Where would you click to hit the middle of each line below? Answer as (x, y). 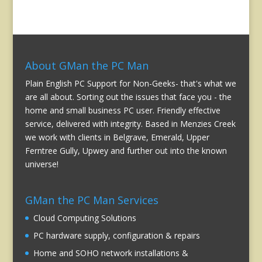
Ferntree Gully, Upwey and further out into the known (126, 150)
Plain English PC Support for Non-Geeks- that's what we (130, 83)
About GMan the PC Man (87, 65)
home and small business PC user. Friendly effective (123, 110)
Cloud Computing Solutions (85, 218)
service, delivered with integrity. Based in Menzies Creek (130, 123)
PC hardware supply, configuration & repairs (116, 236)
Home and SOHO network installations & (111, 253)
